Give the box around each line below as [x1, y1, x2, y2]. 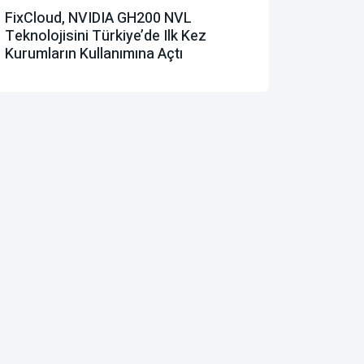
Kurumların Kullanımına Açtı [5, 42, 183, 65]
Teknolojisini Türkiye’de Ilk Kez [5, 24, 206, 47]
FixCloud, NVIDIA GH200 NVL [5, 6, 192, 29]
